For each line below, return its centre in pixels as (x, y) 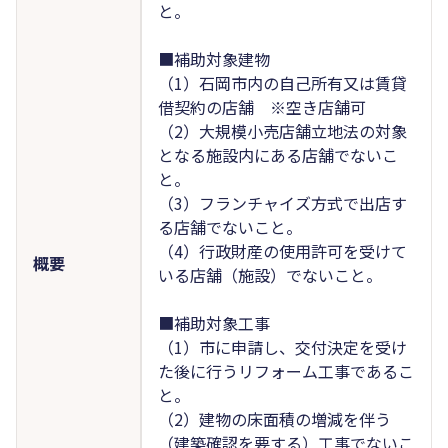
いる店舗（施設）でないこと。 (269, 274)
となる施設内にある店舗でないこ (277, 154)
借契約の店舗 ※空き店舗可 (261, 106)
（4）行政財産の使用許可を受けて (282, 250)
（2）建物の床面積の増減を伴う (274, 418)
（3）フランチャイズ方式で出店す (282, 202)
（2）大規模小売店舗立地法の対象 (282, 130)
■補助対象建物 (213, 58)
